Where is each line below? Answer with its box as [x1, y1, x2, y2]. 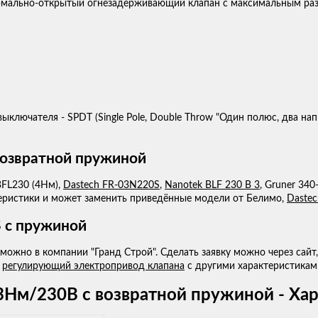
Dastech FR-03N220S [63, 180, 160, 191]
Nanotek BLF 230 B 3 [165, 180, 260, 191]
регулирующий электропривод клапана [2, 261, 185, 272]
